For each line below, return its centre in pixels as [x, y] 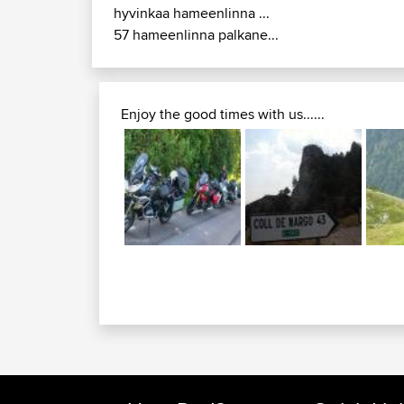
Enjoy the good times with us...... [223, 115]
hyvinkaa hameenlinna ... [192, 14]
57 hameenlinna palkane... [196, 35]
